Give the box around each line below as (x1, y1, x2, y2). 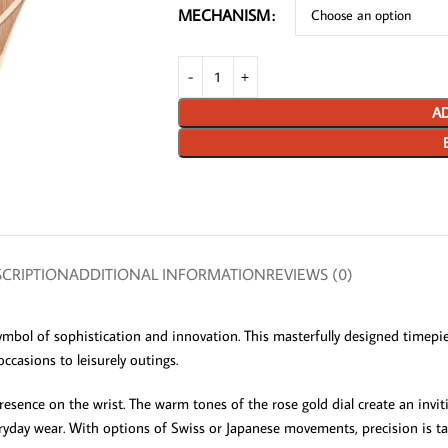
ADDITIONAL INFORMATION (68, 264, 266, 284)
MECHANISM (177, 4, 270, 25)
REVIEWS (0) (265, 264, 353, 284)
